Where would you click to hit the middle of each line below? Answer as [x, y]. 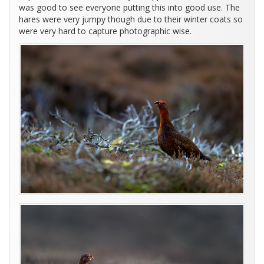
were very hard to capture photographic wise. [105, 31]
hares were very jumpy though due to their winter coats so [131, 19]
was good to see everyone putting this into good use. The [129, 8]
